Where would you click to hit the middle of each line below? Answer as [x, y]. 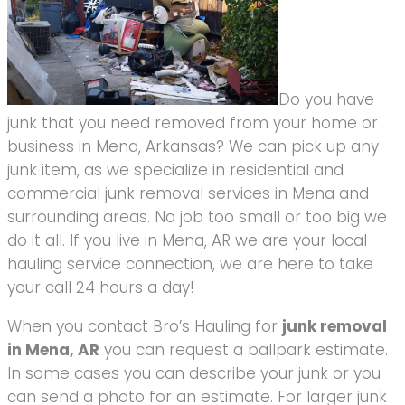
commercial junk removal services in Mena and [188, 194]
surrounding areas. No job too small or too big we [197, 217]
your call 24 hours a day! [101, 288]
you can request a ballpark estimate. [244, 350]
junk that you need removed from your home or [193, 123]
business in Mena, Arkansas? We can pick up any [193, 147]
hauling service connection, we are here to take [190, 264]
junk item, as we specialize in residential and [175, 170]
